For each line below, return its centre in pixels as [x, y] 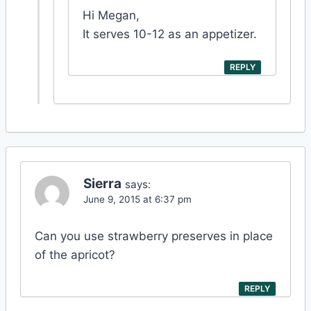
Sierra [102, 184]
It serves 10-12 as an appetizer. [170, 34]
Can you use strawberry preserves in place [154, 236]
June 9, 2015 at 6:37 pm [137, 200]
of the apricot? [75, 255]
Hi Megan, [111, 15]
